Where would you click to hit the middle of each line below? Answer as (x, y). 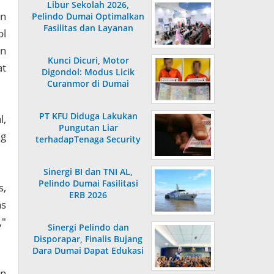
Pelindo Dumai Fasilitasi (88, 183)
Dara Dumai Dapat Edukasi (88, 251)
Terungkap (88, 95)
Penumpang (88, 40)
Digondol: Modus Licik (88, 72)
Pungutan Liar (88, 128)
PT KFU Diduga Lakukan (88, 116)
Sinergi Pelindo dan (88, 228)
